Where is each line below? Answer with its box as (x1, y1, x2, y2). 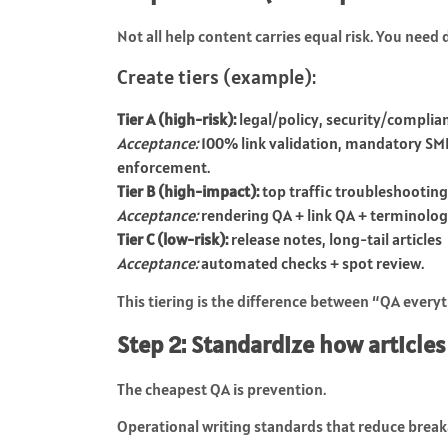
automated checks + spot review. (198, 252, 424, 273)
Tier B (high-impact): (117, 180, 259, 201)
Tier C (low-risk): (117, 228, 228, 249)
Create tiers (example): (117, 63, 316, 90)
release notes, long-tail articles (228, 228, 442, 249)
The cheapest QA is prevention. (117, 378, 326, 399)
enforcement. (117, 156, 210, 177)
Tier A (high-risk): (117, 108, 236, 129)
